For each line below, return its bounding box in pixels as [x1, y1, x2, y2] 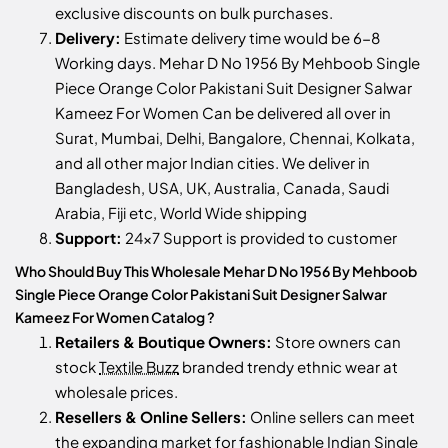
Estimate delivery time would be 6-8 [121, 28, 380, 48]
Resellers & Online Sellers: [55, 407, 247, 427]
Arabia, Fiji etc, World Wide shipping [55, 203, 307, 223]
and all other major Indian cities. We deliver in [55, 153, 370, 173]
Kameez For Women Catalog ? [15, 308, 215, 327]
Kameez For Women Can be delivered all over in [55, 103, 391, 123]
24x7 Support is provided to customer [122, 228, 397, 248]
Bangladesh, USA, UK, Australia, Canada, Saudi [55, 178, 389, 198]
